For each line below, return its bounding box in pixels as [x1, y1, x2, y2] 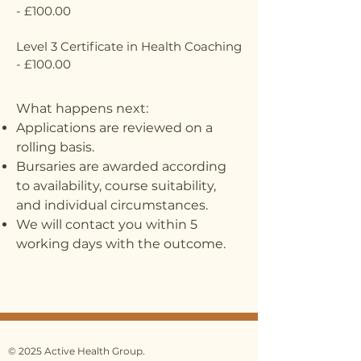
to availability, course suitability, [16, 177, 216, 193]
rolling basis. [16, 139, 94, 155]
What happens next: [16, 100, 148, 116]
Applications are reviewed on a [16, 119, 213, 135]
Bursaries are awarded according [16, 158, 226, 174]
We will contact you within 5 [16, 216, 197, 232]
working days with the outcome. [16, 235, 226, 251]
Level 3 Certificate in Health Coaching [16, 38, 242, 54]
